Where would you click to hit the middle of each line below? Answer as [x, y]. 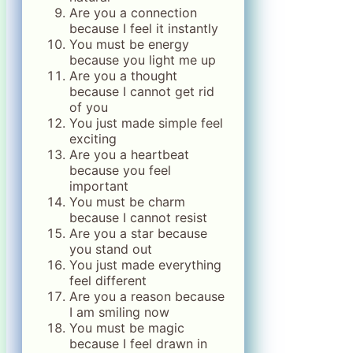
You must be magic [127, 328]
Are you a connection [133, 13]
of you [89, 108]
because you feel [120, 171]
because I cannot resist [138, 218]
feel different [108, 281]
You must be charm [127, 202]
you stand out [111, 249]
